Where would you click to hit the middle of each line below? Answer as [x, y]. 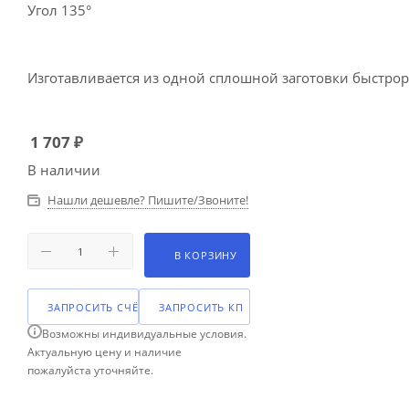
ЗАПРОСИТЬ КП [201, 307]
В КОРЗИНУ [206, 255]
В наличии [64, 169]
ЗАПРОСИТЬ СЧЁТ [96, 307]
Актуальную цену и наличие [105, 351]
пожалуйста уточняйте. [90, 370]
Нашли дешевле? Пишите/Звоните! [148, 199]
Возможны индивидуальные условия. [144, 333]
